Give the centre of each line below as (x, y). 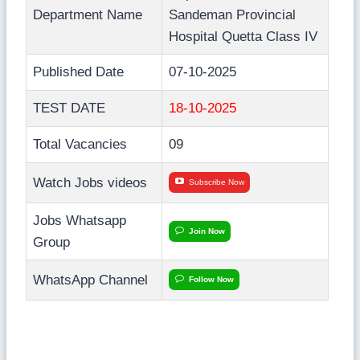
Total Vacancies (80, 144)
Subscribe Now (217, 182)
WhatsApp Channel (90, 280)
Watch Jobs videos (90, 182)
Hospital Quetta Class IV (243, 36)
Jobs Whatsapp (80, 220)
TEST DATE (69, 108)
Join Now (207, 231)
